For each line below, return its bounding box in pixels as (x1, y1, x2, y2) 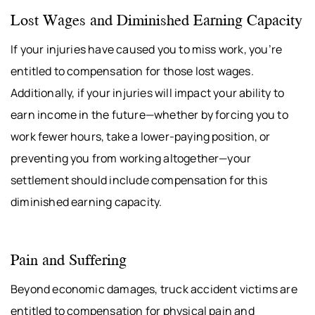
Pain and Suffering (11, 247, 127, 271)
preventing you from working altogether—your (11, 150, 252, 167)
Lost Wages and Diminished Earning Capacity (11, 8, 302, 32)
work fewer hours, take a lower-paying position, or (11, 129, 271, 145)
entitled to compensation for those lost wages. (11, 63, 254, 79)
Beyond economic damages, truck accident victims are (11, 281, 297, 297)
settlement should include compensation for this (11, 172, 268, 188)
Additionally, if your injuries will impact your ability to (11, 85, 285, 101)
